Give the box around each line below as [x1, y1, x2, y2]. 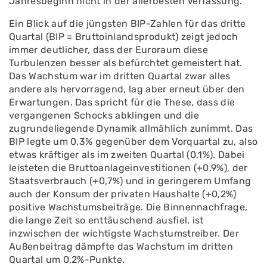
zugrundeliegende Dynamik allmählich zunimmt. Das [9, 123, 253, 134]
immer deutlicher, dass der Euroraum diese [9, 44, 209, 55]
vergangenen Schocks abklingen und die [9, 110, 199, 121]
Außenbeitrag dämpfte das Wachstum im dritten [9, 241, 234, 252]
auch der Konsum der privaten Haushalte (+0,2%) [9, 188, 237, 200]
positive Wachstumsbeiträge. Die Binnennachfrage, [9, 201, 248, 213]
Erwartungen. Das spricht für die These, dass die [9, 97, 235, 108]
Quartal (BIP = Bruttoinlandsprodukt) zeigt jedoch [9, 31, 238, 42]
